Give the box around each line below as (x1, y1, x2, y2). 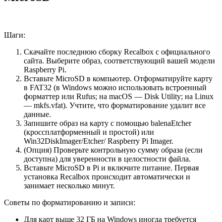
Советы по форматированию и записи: (4, 198, 135, 207)
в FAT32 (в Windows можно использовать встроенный (24, 83, 207, 92)
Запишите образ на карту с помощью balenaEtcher (24, 119, 191, 128)
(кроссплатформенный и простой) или (24, 128, 154, 137)
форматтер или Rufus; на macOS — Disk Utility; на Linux (24, 92, 214, 101)
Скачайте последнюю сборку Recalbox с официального (24, 48, 210, 56)
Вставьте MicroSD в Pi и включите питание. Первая (24, 164, 199, 172)
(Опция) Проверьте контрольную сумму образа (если (24, 146, 203, 155)
